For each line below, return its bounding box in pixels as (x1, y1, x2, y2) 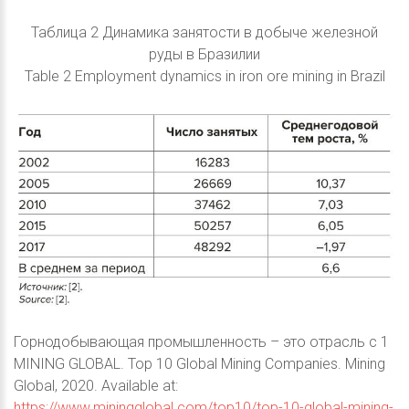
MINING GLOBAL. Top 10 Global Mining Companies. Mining (14, 355, 385, 373)
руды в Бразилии (149, 46, 260, 64)
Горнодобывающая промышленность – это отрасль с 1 (14, 333, 389, 351)
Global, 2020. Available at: (14, 377, 178, 395)
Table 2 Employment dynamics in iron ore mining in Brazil (24, 68, 385, 86)
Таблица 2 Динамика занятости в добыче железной (31, 24, 378, 42)
